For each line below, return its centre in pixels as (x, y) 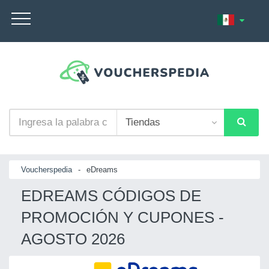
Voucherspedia (47, 169)
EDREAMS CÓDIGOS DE (111, 195)
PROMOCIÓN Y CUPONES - (122, 217)
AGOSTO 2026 (73, 239)
